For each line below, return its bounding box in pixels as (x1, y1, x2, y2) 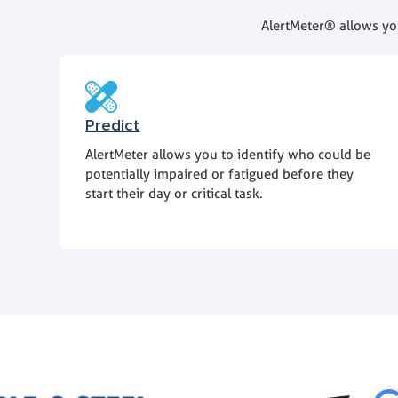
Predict (85, 117, 140, 135)
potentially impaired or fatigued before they (85, 166, 354, 183)
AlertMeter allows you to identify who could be (85, 147, 371, 163)
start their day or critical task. (85, 186, 267, 203)
